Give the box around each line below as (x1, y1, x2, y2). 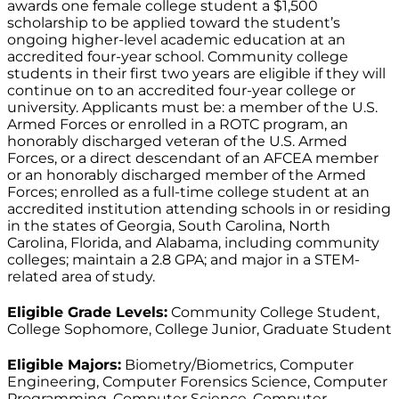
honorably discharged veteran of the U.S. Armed (7, 133, 347, 151)
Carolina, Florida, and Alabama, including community (7, 234, 379, 252)
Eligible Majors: (7, 356, 121, 374)
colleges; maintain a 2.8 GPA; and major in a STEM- (7, 251, 360, 269)
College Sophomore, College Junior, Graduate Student (7, 321, 392, 338)
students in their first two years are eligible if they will (7, 65, 386, 83)
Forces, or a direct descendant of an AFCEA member (7, 150, 379, 167)
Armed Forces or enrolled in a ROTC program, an (7, 116, 348, 134)
